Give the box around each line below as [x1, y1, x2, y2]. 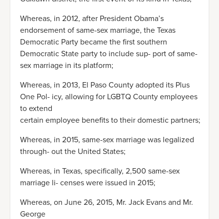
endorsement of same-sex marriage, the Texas [20, 24, 175, 36]
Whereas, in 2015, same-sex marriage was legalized [20, 134, 194, 146]
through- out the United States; [20, 146, 126, 157]
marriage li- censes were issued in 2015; [20, 177, 155, 189]
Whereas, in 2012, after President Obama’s [20, 13, 164, 24]
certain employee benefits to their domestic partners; [20, 114, 200, 126]
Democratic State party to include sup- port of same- [20, 48, 197, 60]
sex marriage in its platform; [20, 60, 113, 71]
